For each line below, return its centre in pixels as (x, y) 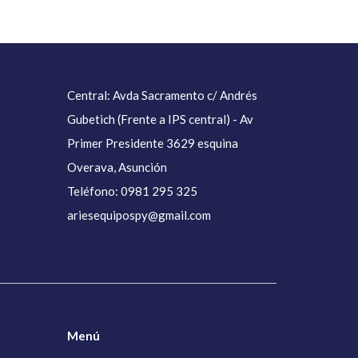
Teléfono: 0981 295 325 (132, 191)
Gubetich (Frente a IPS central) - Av (160, 119)
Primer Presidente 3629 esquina (152, 143)
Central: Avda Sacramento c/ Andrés (162, 95)
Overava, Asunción (117, 167)
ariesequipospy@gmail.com (139, 215)
